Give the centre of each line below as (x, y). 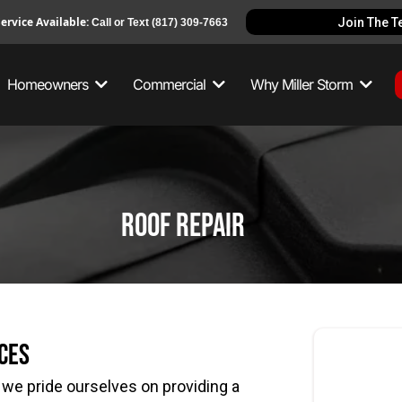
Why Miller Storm (303, 85)
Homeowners (49, 85)
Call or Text (121, 22)
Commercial (170, 85)
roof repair (183, 226)
